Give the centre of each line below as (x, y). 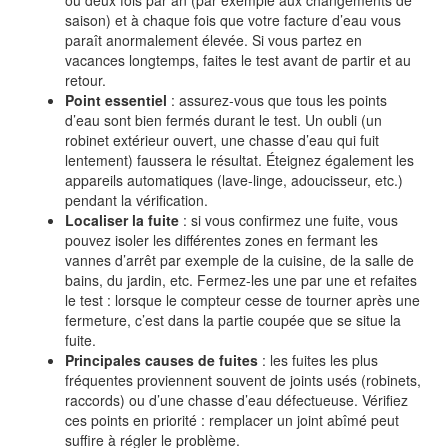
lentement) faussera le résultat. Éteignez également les (239, 160)
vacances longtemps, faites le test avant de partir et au (238, 60)
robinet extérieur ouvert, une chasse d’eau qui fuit (222, 140)
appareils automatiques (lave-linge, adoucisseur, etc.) (234, 180)
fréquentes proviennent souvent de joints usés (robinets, (243, 380)
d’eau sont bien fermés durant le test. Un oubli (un (223, 120)
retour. (85, 80)
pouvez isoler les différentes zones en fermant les (221, 240)
